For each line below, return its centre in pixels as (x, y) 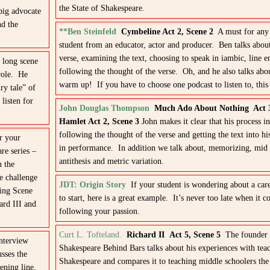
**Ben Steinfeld (87, 32)
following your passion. (99, 211)
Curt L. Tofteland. (90, 235)
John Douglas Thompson (104, 108)
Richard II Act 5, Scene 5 (173, 235)
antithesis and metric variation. (111, 161)
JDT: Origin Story (92, 185)
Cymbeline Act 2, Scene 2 (167, 32)
